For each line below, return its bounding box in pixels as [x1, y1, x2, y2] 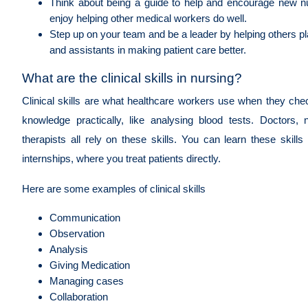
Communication [49, 211, 123, 223]
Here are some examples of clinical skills [22, 182, 208, 195]
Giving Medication [49, 258, 133, 271]
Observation [49, 227, 107, 239]
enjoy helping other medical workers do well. [49, 12, 250, 24]
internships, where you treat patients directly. [22, 152, 223, 164]
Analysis [49, 243, 93, 255]
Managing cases [49, 274, 129, 287]
